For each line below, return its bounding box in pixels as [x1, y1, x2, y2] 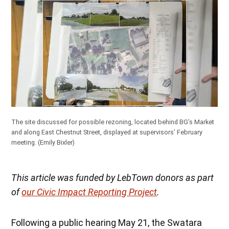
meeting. [11, 139, 38, 147]
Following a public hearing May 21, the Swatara [11, 217, 202, 228]
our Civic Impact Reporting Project [21, 186, 157, 197]
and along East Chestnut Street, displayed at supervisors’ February [11, 128, 203, 136]
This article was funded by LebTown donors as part [11, 172, 214, 183]
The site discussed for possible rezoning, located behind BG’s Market [11, 118, 215, 126]
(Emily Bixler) [38, 139, 75, 147]
